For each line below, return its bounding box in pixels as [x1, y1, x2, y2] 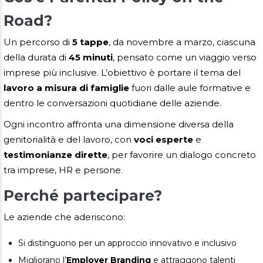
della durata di [4, 51, 69, 63]
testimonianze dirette [4, 149, 107, 160]
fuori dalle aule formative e [129, 82, 251, 93]
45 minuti [69, 51, 113, 63]
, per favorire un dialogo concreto [107, 149, 256, 160]
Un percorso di [4, 36, 72, 48]
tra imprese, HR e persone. [4, 164, 123, 176]
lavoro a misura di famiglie [4, 82, 129, 93]
